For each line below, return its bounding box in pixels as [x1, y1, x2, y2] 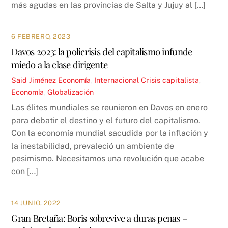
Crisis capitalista [141, 75, 199, 84]
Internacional [94, 75, 139, 84]
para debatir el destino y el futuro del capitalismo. [11, 116, 201, 126]
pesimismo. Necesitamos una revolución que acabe [11, 154, 205, 164]
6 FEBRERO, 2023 [11, 32, 71, 40]
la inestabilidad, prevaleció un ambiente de [11, 141, 175, 151]
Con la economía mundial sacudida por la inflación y [11, 128, 209, 138]
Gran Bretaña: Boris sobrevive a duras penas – [11, 212, 188, 225]
